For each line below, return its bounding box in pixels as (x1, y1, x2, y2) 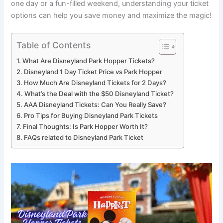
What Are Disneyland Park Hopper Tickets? (22, 57, 155, 65)
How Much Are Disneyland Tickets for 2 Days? (24, 79, 167, 87)
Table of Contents (16, 39, 91, 50)
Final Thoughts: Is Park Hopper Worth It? (23, 122, 148, 131)
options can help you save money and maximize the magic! (11, 10, 212, 20)
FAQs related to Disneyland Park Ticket (24, 133, 144, 142)
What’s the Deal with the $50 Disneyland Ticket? (24, 90, 174, 98)
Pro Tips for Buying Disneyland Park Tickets (24, 111, 158, 120)
